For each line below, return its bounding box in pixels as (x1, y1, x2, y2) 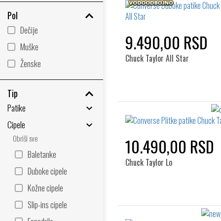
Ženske (20, 57, 41, 70)
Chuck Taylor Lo (125, 156, 172, 168)
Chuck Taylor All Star (125, 52, 189, 64)
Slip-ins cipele (28, 198, 67, 211)
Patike (7, 102, 26, 114)
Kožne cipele (28, 182, 63, 194)
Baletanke (28, 148, 56, 160)
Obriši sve (13, 133, 38, 144)
